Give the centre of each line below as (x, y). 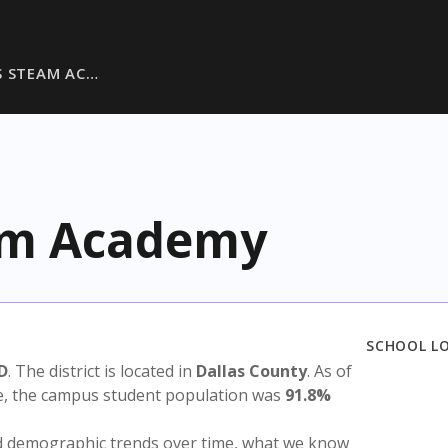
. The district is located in (102, 371)
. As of (329, 371)
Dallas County (251, 371)
